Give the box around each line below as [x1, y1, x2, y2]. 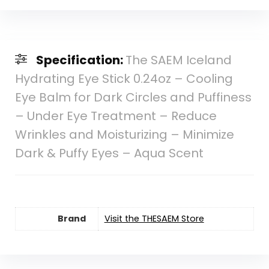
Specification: [35, 52, 125, 69]
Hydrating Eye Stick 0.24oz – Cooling [14, 70, 233, 88]
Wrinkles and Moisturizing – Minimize [14, 126, 234, 144]
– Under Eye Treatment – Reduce [14, 107, 217, 125]
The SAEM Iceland [125, 52, 232, 69]
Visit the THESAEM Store [104, 213, 204, 225]
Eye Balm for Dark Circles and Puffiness [14, 89, 252, 106]
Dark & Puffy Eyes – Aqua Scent [14, 145, 204, 162]
